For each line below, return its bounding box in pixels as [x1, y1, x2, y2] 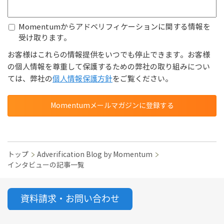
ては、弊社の [7, 74, 52, 83]
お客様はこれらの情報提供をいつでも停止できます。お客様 [7, 50, 210, 59]
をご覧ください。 [112, 74, 172, 83]
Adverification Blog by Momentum [37, 150, 152, 159]
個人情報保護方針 [52, 74, 112, 83]
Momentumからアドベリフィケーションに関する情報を [18, 22, 210, 31]
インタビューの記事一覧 [7, 161, 84, 169]
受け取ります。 [18, 33, 71, 42]
